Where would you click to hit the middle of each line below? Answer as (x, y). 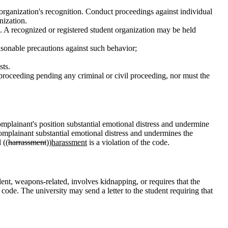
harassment (69, 142)
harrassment (27, 142)
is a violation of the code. (128, 142)
